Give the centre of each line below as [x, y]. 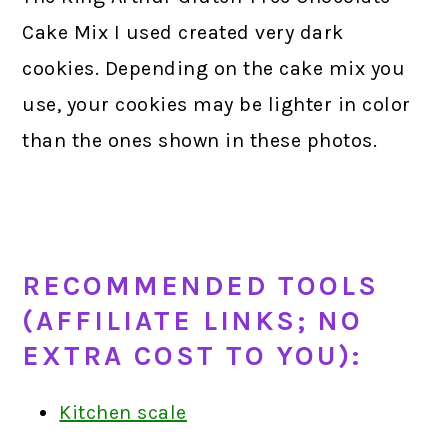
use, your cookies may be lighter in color [216, 105]
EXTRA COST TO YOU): [192, 356]
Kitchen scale [123, 413]
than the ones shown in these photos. [200, 141]
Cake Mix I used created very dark [183, 33]
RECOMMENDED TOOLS [201, 286]
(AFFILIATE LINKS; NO [193, 321]
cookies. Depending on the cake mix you [214, 69]
